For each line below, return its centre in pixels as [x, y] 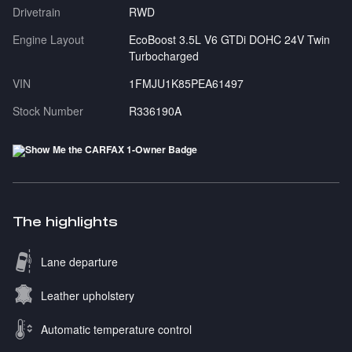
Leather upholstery [88, 296]
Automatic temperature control [116, 330]
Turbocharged [163, 56]
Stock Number [48, 111]
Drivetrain [37, 12]
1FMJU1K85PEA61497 [186, 84]
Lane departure [79, 262]
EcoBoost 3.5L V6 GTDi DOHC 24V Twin [229, 40]
